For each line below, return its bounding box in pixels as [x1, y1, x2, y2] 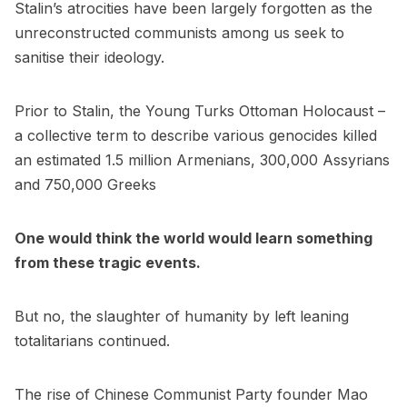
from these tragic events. [15, 253, 201, 273]
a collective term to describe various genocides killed [15, 126, 377, 145]
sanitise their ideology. [15, 48, 164, 67]
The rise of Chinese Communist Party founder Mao [15, 385, 368, 404]
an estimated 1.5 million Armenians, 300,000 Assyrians [15, 151, 390, 170]
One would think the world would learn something [15, 229, 372, 248]
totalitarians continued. [15, 332, 170, 351]
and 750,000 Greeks [15, 175, 156, 194]
